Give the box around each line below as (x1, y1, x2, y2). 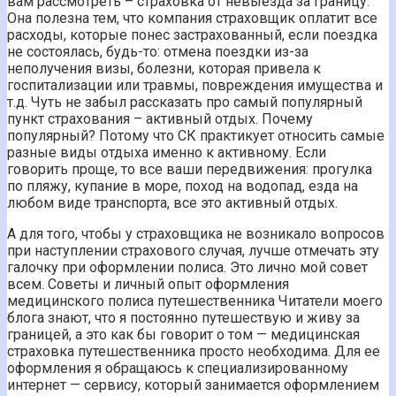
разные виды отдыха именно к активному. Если (7, 143, 326, 161)
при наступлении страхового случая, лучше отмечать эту (7, 241, 379, 259)
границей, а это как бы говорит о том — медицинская (7, 325, 360, 343)
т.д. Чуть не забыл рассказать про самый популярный (7, 93, 362, 110)
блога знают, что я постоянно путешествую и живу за (7, 308, 360, 326)
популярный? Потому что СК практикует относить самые (7, 126, 385, 144)
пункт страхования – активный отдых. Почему (7, 110, 313, 127)
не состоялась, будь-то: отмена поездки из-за (7, 42, 308, 60)
